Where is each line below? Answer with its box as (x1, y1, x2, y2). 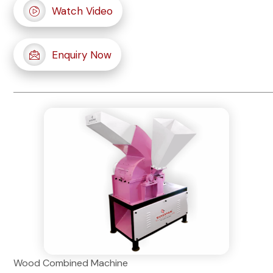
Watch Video (52, 4, 113, 18)
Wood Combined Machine (13, 257, 129, 270)
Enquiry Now (52, 48, 112, 62)
